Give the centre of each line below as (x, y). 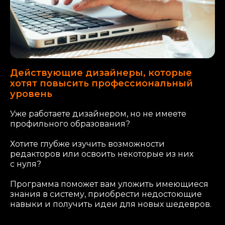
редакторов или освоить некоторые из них (102, 154)
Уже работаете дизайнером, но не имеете (98, 114)
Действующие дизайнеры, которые (101, 73)
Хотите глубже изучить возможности (87, 144)
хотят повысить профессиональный (101, 83)
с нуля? (26, 164)
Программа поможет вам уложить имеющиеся (109, 184)
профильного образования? (70, 124)
